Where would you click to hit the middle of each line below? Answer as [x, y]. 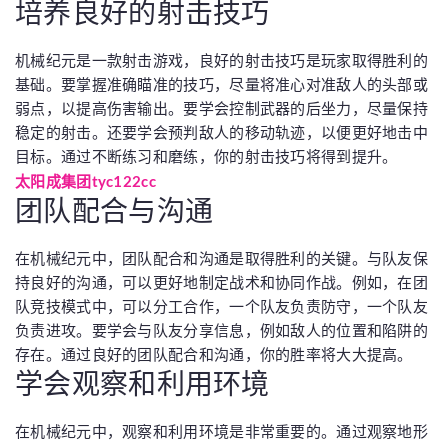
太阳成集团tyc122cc [85, 181]
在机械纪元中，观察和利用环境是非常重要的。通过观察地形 [222, 431]
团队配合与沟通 [114, 210]
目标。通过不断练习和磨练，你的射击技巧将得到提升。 [206, 156]
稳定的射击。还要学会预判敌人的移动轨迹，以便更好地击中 [222, 132]
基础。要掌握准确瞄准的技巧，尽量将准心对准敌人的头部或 [222, 84]
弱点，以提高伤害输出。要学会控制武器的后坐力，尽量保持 [222, 108]
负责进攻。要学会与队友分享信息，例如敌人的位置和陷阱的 [222, 330]
